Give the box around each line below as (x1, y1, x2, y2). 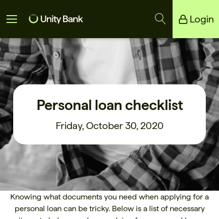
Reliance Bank (7, 59, 57, 68)
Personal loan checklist (36, 96, 183, 113)
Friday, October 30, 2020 (55, 119, 164, 131)
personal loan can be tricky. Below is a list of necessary (14, 204, 205, 213)
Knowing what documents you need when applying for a (10, 192, 209, 201)
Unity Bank (7, 41, 44, 50)
